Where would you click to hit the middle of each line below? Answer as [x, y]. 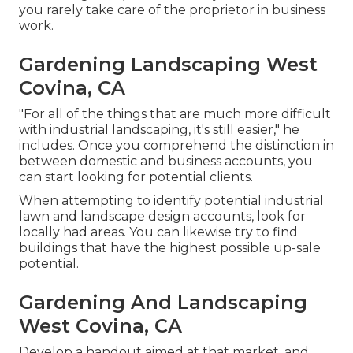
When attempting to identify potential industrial [171, 201]
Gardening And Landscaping [163, 303]
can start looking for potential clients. [136, 177]
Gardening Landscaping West [168, 65]
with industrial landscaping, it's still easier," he [159, 130]
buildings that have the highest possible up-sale [170, 248]
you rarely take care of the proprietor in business [172, 10]
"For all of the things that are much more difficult [175, 114]
